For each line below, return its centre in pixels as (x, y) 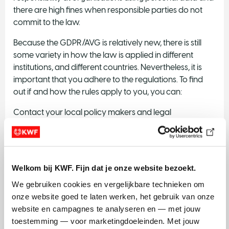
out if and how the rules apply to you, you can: (98, 91)
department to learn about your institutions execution (110, 124)
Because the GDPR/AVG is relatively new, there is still (107, 42)
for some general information (156, 190)
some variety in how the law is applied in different (103, 55)
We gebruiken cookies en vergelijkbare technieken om (108, 184)
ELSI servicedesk (76, 157)
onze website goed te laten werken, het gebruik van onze (113, 196)
